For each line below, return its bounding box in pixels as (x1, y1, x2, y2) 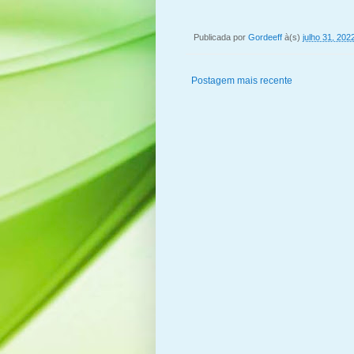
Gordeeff (248, 32, 282, 43)
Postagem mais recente (191, 75, 292, 87)
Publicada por (194, 32, 248, 43)
